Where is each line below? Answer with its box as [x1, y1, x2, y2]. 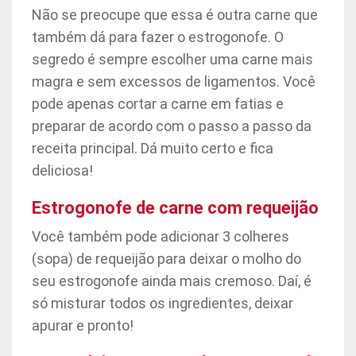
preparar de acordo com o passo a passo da [32, 118, 311, 134]
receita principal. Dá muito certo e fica [32, 140, 273, 157]
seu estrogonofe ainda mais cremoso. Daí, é [32, 273, 311, 289]
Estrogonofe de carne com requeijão [32, 198, 319, 218]
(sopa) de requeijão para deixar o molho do [32, 250, 301, 267]
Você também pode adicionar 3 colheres [32, 228, 289, 245]
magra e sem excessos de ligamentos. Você [32, 73, 315, 90]
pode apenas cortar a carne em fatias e [32, 95, 284, 112]
